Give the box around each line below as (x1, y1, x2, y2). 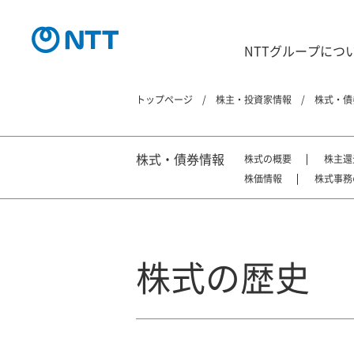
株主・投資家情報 (216, 92, 292, 106)
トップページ (136, 92, 193, 106)
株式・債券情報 (136, 149, 224, 168)
